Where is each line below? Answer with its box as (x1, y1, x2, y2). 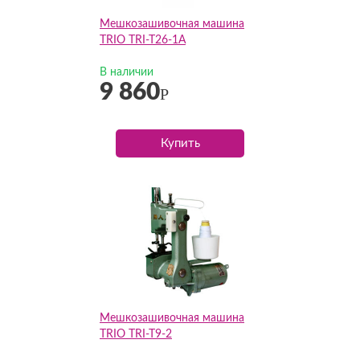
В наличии (100, 67, 153, 78)
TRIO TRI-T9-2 (100, 329, 172, 340)
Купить (160, 137, 200, 149)
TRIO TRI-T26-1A (100, 35, 186, 46)
